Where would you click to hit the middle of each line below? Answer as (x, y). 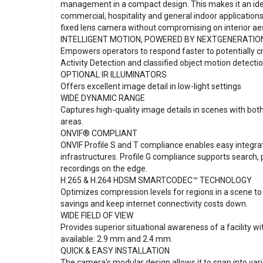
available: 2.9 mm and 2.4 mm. (117, 239)
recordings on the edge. (104, 168)
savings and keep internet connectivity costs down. (154, 203)
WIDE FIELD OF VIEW (97, 215)
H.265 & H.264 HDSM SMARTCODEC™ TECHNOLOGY (156, 180)
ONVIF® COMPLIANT (99, 133)
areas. (72, 121)
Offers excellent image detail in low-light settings (151, 86)
